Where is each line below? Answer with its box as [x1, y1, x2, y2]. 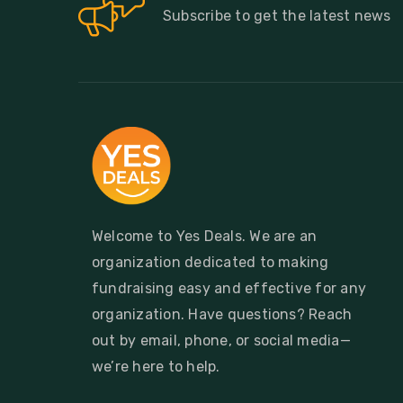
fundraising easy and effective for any [92, 280, 367, 298]
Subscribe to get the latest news [163, 6, 391, 24]
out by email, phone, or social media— [92, 332, 351, 350]
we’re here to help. [92, 358, 220, 376]
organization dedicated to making [92, 254, 329, 272]
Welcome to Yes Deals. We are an [92, 228, 318, 246]
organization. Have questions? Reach [92, 306, 353, 324]
